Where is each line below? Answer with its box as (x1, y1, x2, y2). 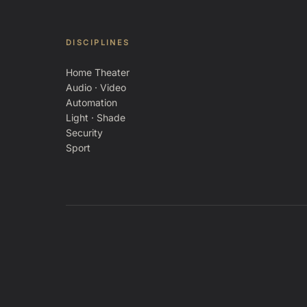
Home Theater (66, 66, 130, 78)
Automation (66, 97, 117, 108)
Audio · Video (66, 82, 126, 93)
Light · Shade (66, 112, 125, 123)
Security (66, 127, 103, 138)
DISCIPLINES (66, 38, 130, 47)
